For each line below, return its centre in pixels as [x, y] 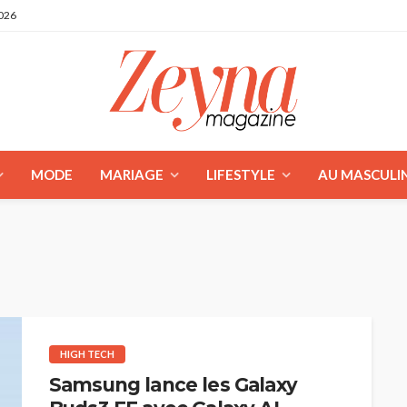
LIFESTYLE [241, 174]
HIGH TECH [87, 353]
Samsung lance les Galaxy [173, 384]
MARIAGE [132, 174]
